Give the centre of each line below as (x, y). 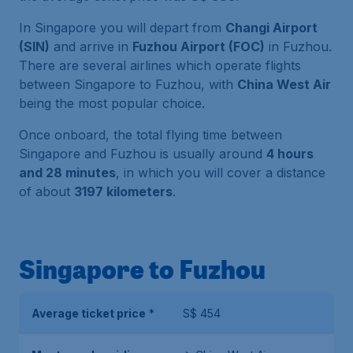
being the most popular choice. (112, 103)
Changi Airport (271, 28)
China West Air (284, 84)
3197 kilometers (123, 191)
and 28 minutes (67, 173)
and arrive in (91, 46)
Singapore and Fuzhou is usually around (143, 154)
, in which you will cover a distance (221, 173)
